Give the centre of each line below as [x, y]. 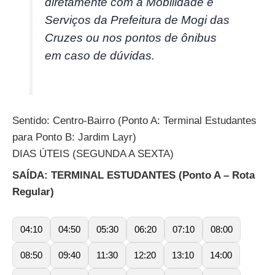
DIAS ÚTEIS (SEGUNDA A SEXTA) [93, 154]
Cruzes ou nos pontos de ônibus [131, 38]
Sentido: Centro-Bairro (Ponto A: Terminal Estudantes [134, 121]
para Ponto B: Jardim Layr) [74, 137]
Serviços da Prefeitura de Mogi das [137, 20]
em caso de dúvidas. [100, 56]
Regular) [33, 192]
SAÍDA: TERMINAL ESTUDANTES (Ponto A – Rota [134, 176]
